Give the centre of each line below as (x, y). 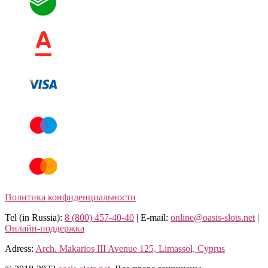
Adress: (20, 249)
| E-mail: (152, 218)
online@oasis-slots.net (213, 218)
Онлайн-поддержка (45, 229)
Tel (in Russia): (35, 218)
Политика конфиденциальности (70, 197)
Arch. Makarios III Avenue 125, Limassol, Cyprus (130, 249)
